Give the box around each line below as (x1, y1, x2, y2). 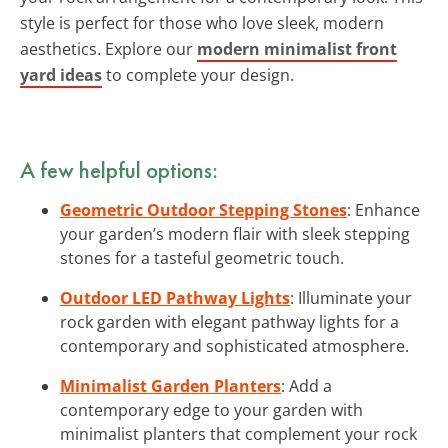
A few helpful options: (20, 154, 218, 185)
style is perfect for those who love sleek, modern (20, 11, 384, 34)
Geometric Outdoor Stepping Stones (60, 198, 347, 221)
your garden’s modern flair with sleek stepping (60, 222, 410, 245)
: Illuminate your (290, 286, 412, 309)
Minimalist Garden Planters (60, 374, 281, 397)
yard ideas (20, 63, 102, 86)
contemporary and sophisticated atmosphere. (60, 334, 409, 357)
